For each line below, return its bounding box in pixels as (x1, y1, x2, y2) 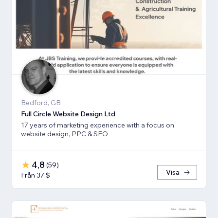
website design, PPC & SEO (21, 129, 108, 139)
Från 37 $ (21, 171, 50, 180)
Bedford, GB (21, 98, 61, 108)
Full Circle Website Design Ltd (21, 109, 115, 119)
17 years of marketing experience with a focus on (21, 121, 174, 130)
